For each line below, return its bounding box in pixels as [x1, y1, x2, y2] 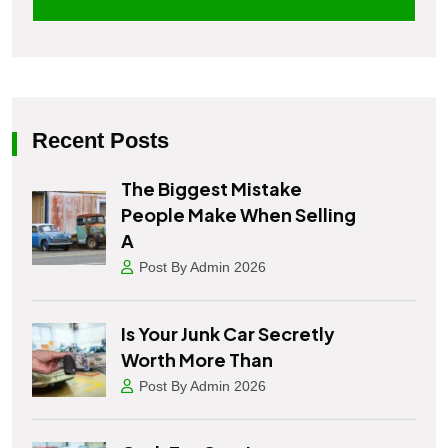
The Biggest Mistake [121, 176, 302, 200]
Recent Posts [32, 127, 169, 153]
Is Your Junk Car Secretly [121, 321, 335, 345]
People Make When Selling [121, 202, 356, 226]
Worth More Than [121, 347, 273, 371]
